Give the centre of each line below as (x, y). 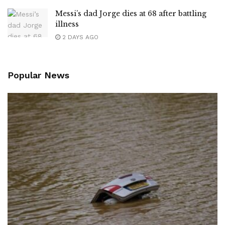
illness (67, 24)
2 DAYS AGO (79, 37)
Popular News (38, 75)
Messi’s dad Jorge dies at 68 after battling (131, 14)
